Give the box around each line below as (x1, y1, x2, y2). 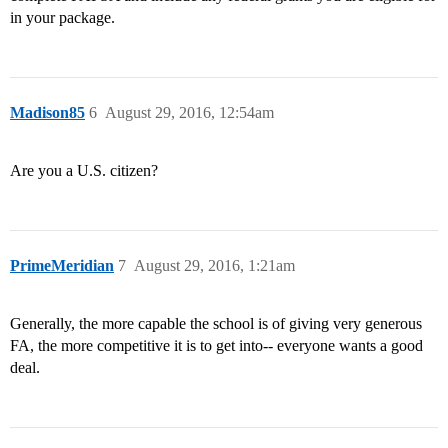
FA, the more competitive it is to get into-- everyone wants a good (10, 337, 423, 355)
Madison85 (10, 104, 85, 122)
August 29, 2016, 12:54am (105, 104, 274, 122)
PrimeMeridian (10, 257, 114, 275)
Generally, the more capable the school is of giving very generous (10, 315, 422, 333)
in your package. (10, 9, 115, 27)
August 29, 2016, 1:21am (134, 257, 295, 275)
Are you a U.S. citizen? (10, 162, 158, 180)
